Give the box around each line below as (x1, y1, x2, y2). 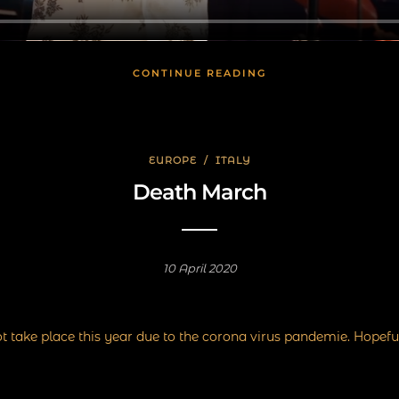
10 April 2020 (162, 261, 237, 276)
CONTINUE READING (133, 67, 266, 80)
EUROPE (148, 154, 197, 167)
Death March (133, 179, 266, 206)
